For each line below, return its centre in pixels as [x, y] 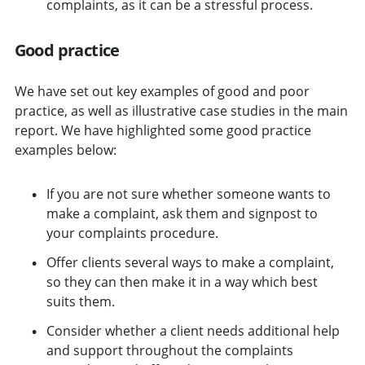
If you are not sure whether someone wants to [188, 193]
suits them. [80, 301]
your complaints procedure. [132, 233]
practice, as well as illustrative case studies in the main [181, 110]
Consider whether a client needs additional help [193, 330]
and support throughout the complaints [169, 350]
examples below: [65, 150]
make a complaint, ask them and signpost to [182, 213]
